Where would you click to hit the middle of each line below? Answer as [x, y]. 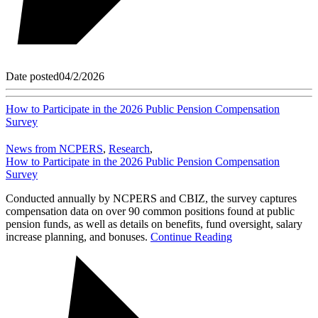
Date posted [32, 76]
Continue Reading [191, 237]
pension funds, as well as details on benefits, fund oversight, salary [154, 224]
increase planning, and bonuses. [78, 237]
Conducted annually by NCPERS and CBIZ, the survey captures [151, 198]
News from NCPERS [54, 149]
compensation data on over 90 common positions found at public [150, 211]
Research [129, 149]
